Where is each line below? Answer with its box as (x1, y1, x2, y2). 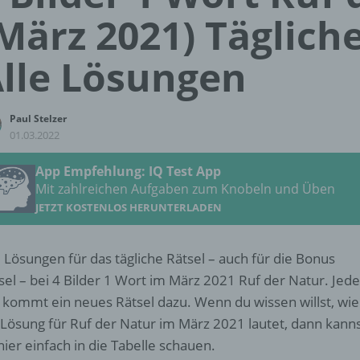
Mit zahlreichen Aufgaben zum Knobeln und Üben (35, 180, 335, 198)
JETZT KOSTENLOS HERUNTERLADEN (35, 200, 222, 215)
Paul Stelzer (10, 112, 67, 125)
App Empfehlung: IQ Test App (35, 162, 221, 180)
